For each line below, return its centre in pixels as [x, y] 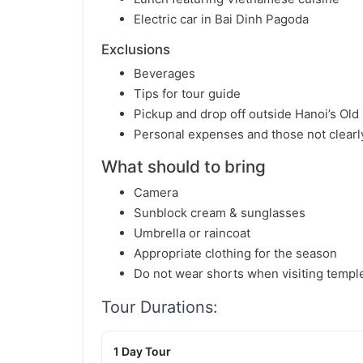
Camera [156, 192]
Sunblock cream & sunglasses [220, 213]
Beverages [164, 73]
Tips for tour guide [187, 94]
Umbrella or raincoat [192, 233]
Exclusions [136, 49]
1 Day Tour [142, 351]
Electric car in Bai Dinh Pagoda [221, 19]
